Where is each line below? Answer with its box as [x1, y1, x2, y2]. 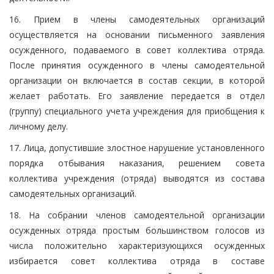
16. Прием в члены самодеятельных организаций [9, 13, 265, 25]
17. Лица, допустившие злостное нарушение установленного [9, 141, 265, 154]
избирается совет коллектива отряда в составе [9, 254, 265, 267]
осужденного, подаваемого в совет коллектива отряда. [9, 43, 265, 56]
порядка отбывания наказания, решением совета [9, 157, 265, 169]
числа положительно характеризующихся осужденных [9, 239, 265, 251]
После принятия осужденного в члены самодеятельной [9, 59, 265, 71]
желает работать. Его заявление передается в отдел [9, 89, 265, 102]
